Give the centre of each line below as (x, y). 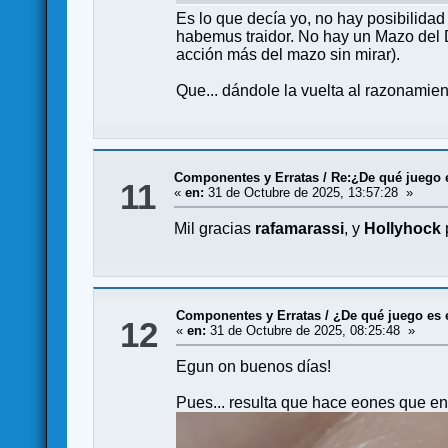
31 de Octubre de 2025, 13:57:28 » (309, 192)
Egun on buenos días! (254, 366)
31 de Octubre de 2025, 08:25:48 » (311, 330)
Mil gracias (215, 228)
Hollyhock (403, 228)
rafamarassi (300, 228)
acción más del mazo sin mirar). (288, 54)
